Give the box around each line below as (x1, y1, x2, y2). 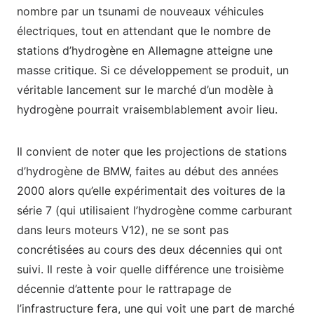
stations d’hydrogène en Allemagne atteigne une (17, 43, 273, 58)
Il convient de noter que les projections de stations (17, 144, 287, 159)
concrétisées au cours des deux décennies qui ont (17, 243, 282, 257)
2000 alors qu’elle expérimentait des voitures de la (17, 184, 285, 198)
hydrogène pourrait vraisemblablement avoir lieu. (17, 102, 278, 117)
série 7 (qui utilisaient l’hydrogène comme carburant (17, 203, 292, 218)
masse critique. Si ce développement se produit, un (17, 63, 289, 78)
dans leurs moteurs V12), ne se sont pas (17, 223, 228, 238)
